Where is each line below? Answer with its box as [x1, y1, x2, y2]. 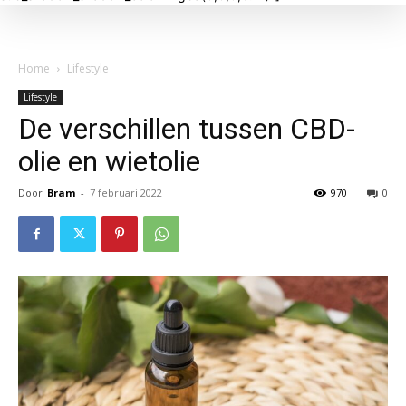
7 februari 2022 [90, 186, 162, 199]
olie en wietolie [18, 144, 200, 179]
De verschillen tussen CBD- [18, 111, 355, 146]
